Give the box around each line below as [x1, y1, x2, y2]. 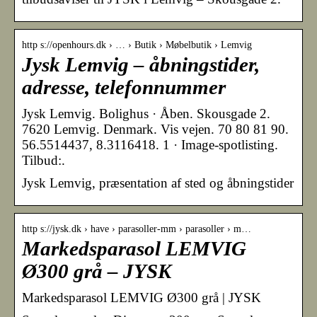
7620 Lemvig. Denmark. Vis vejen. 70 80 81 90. [22, 121, 289, 137]
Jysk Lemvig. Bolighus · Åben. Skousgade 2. [22, 105, 270, 121]
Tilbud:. [22, 152, 65, 168]
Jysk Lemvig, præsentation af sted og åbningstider [22, 175, 294, 190]
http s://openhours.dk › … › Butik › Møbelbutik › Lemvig [22, 39, 252, 50]
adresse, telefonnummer [22, 76, 226, 98]
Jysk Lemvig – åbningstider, [22, 53, 260, 76]
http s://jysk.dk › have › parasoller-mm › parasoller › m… [22, 223, 251, 234]
